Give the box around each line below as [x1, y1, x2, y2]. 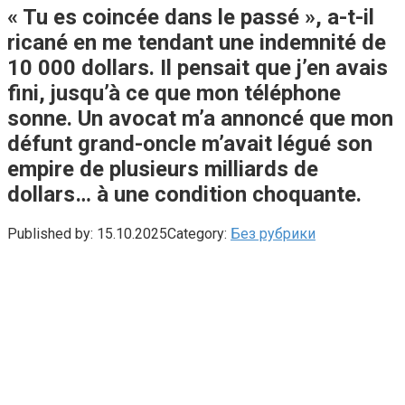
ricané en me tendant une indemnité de [7, 29, 386, 55]
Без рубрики [231, 224, 316, 242]
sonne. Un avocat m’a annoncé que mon [7, 105, 393, 131]
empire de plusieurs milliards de [7, 155, 318, 182]
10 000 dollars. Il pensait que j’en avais [7, 54, 388, 80]
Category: [167, 224, 227, 242]
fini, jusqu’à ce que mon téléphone [7, 80, 341, 106]
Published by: [7, 224, 93, 242]
